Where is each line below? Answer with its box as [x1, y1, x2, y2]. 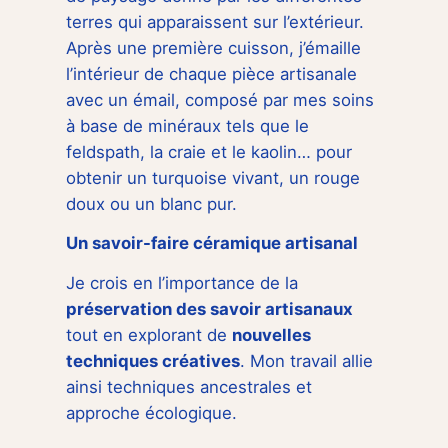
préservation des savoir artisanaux [66, 299, 354, 320]
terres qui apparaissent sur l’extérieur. [66, 11, 365, 32]
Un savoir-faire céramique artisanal [66, 233, 359, 254]
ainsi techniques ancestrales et [66, 377, 313, 398]
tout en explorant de [66, 325, 233, 346]
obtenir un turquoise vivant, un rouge [66, 167, 361, 188]
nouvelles [232, 325, 312, 346]
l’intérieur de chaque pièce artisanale [66, 63, 358, 84]
